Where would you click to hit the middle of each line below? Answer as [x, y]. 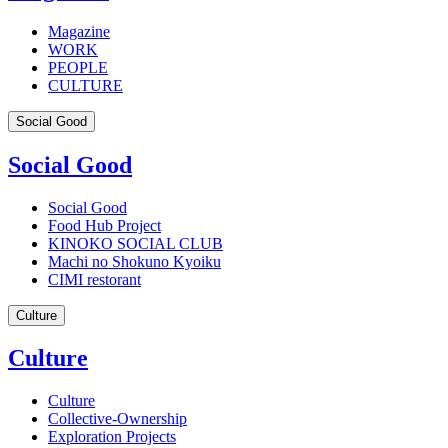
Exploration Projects [112, 437]
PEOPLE [78, 67]
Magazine [79, 31]
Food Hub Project [104, 225]
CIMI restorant [94, 279]
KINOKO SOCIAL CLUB [135, 243]
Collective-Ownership [117, 419]
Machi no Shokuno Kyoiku [134, 261]
